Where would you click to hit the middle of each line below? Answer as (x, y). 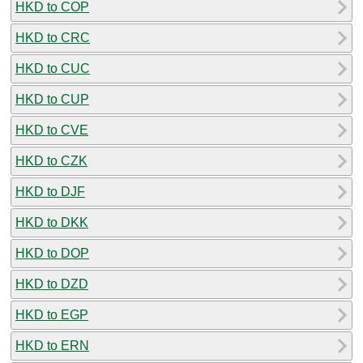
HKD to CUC (53, 68)
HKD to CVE (52, 130)
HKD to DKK (52, 222)
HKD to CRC (53, 37)
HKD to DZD (52, 284)
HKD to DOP (52, 253)
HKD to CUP (52, 99)
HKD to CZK (51, 160)
